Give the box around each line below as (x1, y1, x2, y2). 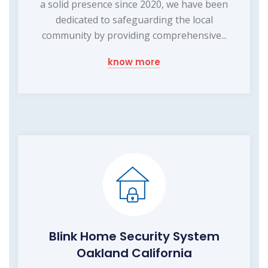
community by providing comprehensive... (41, 28, 227, 42)
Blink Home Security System (48, 227, 220, 245)
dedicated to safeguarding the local (55, 13, 213, 26)
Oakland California (76, 244, 192, 261)
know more (108, 55, 160, 68)
